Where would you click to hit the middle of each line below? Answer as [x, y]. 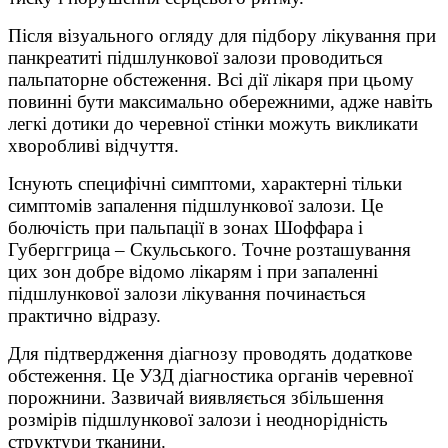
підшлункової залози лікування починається [187, 294]
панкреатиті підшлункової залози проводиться [195, 58]
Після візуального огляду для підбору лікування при [222, 36]
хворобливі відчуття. [93, 146]
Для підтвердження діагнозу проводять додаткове [210, 354]
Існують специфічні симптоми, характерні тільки [205, 184]
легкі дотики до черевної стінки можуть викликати [213, 124]
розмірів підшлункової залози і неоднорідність [198, 420]
